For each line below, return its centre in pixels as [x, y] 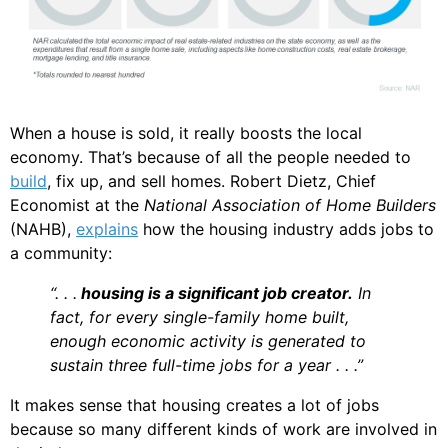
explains [107, 228]
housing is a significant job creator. [215, 292]
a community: [61, 252]
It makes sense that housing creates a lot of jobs [194, 404]
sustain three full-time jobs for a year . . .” [206, 364]
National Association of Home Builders [290, 204]
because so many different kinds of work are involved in [223, 428]
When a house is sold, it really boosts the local [186, 132]
